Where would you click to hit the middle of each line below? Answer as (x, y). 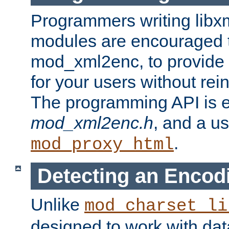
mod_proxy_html (102, 145)
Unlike (58, 204)
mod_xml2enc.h (92, 123)
